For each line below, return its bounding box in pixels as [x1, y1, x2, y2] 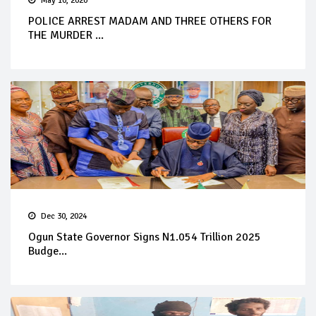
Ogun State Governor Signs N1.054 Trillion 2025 [28, 229, 261, 244]
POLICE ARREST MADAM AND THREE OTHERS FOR [28, 13, 272, 28]
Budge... [28, 243, 67, 258]
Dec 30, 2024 [41, 210, 87, 221]
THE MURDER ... [28, 28, 104, 42]
